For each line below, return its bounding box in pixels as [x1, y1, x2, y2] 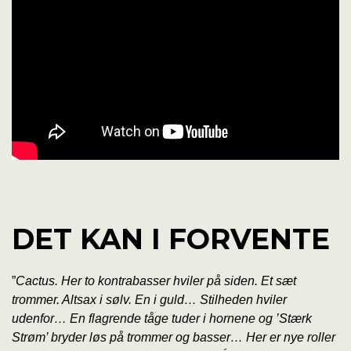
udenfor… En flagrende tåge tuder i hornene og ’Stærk [12, 312, 312, 326]
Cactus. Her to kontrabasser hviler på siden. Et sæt [16, 274, 296, 288]
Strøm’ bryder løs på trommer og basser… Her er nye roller [12, 331, 335, 345]
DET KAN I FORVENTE [12, 222, 330, 257]
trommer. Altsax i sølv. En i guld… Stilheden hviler [12, 293, 287, 307]
